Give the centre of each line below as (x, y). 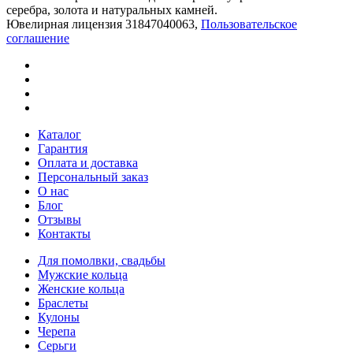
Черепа (57, 331)
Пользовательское (249, 24)
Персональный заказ (93, 176)
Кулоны (59, 317)
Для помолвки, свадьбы (102, 260)
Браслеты (63, 303)
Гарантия (63, 148)
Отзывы (59, 219)
